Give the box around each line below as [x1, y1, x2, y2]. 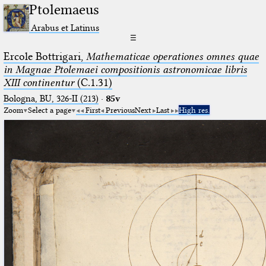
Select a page [27, 104, 71, 115]
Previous [105, 104, 135, 115]
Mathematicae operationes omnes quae [85, 49, 259, 63]
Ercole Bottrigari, [3, 49, 86, 63]
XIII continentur [3, 75, 74, 89]
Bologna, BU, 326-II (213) [3, 93, 99, 104]
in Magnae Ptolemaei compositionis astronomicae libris [3, 62, 247, 76]
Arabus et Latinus [31, 21, 100, 33]
